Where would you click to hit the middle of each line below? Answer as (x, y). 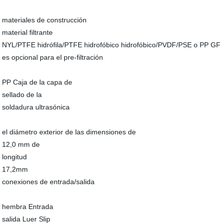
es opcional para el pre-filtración (53, 57)
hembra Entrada (28, 207)
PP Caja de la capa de (37, 82)
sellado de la (22, 95)
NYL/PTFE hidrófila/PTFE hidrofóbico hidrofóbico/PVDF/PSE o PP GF (111, 45)
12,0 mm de (21, 144)
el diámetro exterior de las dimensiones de (69, 132)
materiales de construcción (45, 20)
